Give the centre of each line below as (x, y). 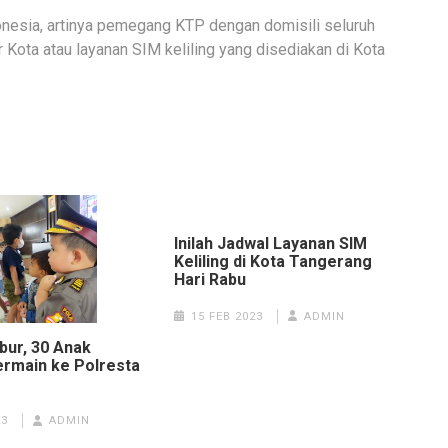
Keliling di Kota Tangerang (272, 261)
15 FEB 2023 (226, 316)
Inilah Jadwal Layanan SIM (270, 243)
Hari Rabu (209, 279)
